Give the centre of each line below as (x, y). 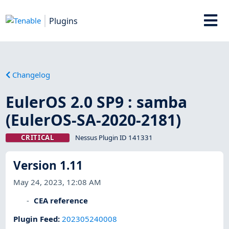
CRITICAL (38, 137)
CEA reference (61, 200)
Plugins (64, 21)
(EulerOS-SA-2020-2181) (94, 120)
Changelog (31, 74)
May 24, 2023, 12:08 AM (58, 182)
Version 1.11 (48, 166)
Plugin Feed (36, 219)
